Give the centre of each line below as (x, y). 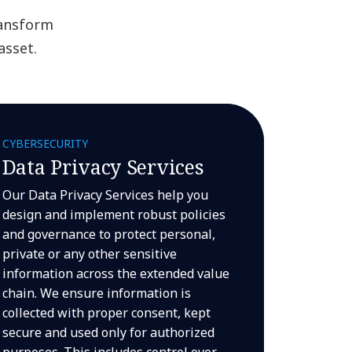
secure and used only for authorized (108, 332)
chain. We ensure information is (96, 293)
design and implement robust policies (114, 214)
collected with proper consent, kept (106, 313)
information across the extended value (115, 273)
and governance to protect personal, (108, 234)
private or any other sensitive (89, 254)
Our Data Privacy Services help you (105, 195)
